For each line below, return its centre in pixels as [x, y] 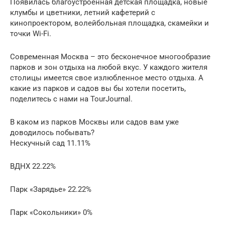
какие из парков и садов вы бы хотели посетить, [98, 89]
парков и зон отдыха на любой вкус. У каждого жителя [109, 68]
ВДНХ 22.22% [33, 166]
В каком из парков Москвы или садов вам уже [94, 122]
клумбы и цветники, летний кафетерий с [83, 13]
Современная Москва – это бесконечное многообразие [110, 57]
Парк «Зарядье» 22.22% [51, 190]
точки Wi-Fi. [31, 34]
